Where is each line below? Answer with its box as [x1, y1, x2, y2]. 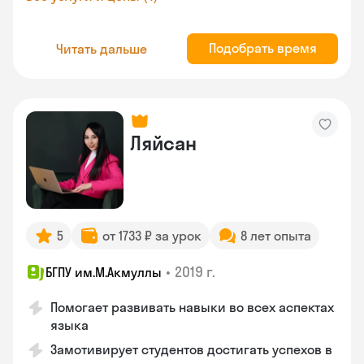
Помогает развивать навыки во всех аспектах [50, 299, 334, 315]
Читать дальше [56, 40, 147, 57]
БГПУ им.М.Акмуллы [45, 264, 162, 280]
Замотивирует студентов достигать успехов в [50, 341, 332, 357]
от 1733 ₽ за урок [102, 227, 201, 244]
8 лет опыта [240, 227, 311, 244]
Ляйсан [130, 131, 197, 155]
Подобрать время [208, 40, 317, 56]
